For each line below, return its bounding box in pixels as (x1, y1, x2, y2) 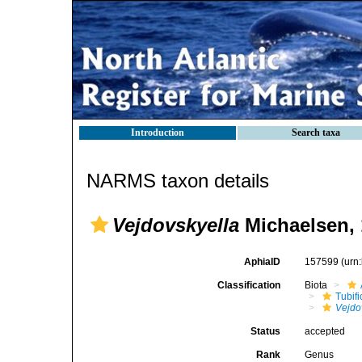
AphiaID (244, 256, 281, 267)
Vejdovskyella (112, 214, 239, 236)
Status (250, 326, 281, 337)
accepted (305, 326, 346, 337)
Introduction (131, 127, 184, 138)
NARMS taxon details (86, 170, 269, 192)
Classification (217, 280, 281, 291)
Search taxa (292, 127, 340, 138)
